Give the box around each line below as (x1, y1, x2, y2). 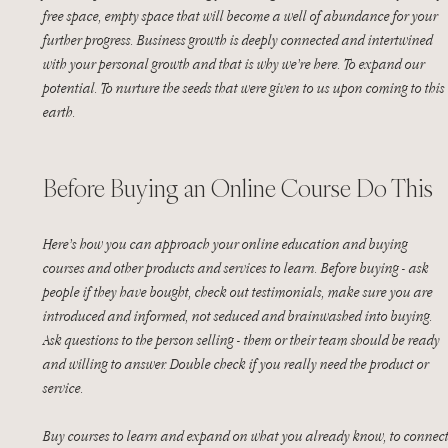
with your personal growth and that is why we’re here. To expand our (43, 54, 428, 73)
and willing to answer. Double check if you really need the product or (43, 354, 432, 373)
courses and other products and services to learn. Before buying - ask (43, 258, 432, 277)
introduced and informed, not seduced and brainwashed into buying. (43, 306, 436, 325)
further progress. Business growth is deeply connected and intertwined (43, 30, 436, 49)
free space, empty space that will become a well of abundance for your (43, 6, 441, 25)
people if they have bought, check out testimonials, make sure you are (43, 282, 436, 301)
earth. (43, 102, 79, 121)
